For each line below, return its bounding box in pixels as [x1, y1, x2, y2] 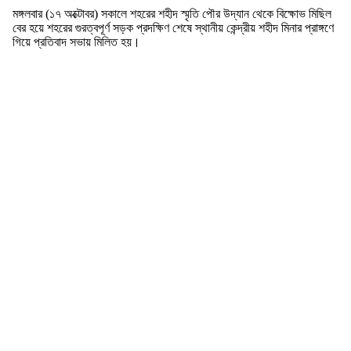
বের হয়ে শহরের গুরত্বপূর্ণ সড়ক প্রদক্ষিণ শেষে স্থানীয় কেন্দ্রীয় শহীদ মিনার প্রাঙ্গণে [13, 21, 334, 35]
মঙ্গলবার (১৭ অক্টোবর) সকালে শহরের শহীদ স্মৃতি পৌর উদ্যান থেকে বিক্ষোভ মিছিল [13, 7, 331, 21]
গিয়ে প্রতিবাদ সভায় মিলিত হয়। [13, 35, 140, 49]
